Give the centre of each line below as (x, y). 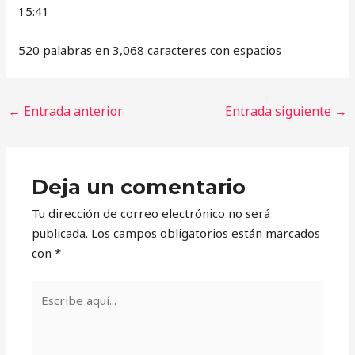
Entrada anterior (72, 111)
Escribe (52, 290)
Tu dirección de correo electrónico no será (151, 213)
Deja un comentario (139, 186)
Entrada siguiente (279, 111)
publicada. (60, 233)
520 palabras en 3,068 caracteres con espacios (150, 50)
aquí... (46, 309)
